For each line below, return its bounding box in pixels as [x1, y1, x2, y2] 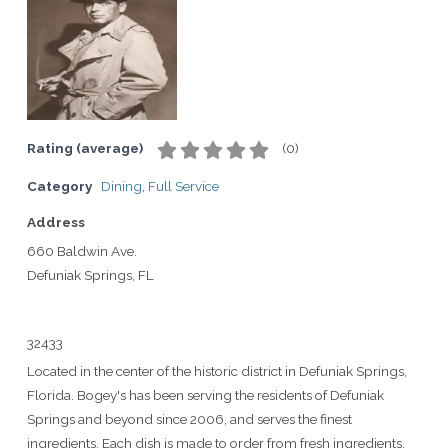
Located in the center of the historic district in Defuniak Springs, [27, 363, 407, 379]
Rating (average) [27, 139, 143, 156]
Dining [101, 178, 142, 194]
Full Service [148, 178, 219, 194]
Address [27, 214, 85, 230]
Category [27, 178, 92, 194]
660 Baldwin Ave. [27, 243, 137, 259]
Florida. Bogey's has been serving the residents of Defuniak [27, 387, 384, 403]
